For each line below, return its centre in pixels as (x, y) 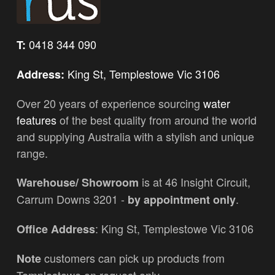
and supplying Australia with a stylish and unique (135, 137)
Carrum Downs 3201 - (72, 199)
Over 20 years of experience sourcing (110, 103)
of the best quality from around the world (157, 120)
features (37, 120)
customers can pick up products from (133, 258)
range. (32, 153)
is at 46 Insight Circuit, (195, 182)
